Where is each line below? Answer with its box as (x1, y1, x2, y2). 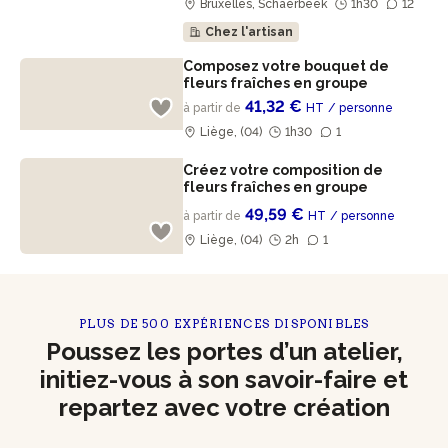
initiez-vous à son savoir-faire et (40, 365, 408, 394)
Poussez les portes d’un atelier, (45, 337, 403, 366)
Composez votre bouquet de (183, 58, 390, 74)
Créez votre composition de (183, 162, 384, 178)
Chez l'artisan (205, 25, 294, 39)
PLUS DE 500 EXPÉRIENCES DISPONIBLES (78, 316, 370, 331)
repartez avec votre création (58, 393, 390, 422)
